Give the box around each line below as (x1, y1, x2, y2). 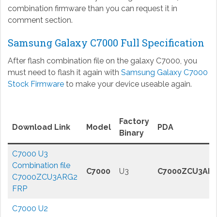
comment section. (7, 15, 73, 25)
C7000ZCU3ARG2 (12, 172, 77, 182)
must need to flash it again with (7, 68, 121, 77)
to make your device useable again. (63, 79, 192, 89)
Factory (119, 117, 149, 126)
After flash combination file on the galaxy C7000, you (7, 56, 197, 66)
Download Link (12, 123, 70, 132)
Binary (119, 128, 144, 138)
